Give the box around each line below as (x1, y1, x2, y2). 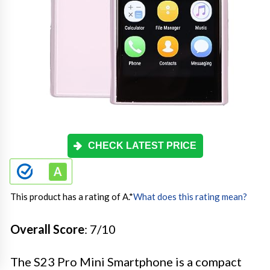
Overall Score (10, 222, 84, 237)
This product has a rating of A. (10, 191, 129, 202)
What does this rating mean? (133, 191, 247, 202)
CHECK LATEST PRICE (88, 140, 196, 151)
